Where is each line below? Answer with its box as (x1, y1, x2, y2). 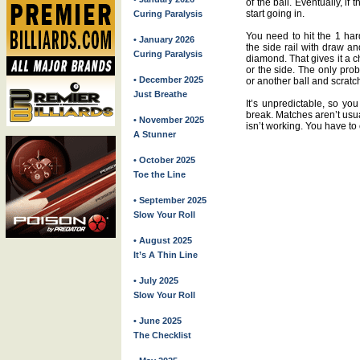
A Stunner (133, 129, 176, 139)
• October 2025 (133, 155, 195, 165)
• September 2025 (133, 195, 207, 205)
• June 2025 (133, 316, 182, 325)
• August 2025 (133, 235, 192, 245)
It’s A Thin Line (133, 250, 198, 260)
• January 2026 (133, 35, 194, 44)
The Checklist (133, 330, 191, 340)
